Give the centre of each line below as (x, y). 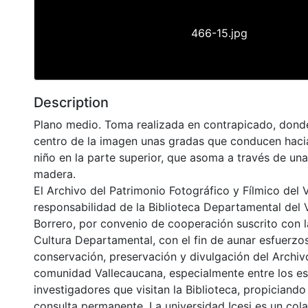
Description (71, 102)
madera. (55, 174)
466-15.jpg (219, 33)
